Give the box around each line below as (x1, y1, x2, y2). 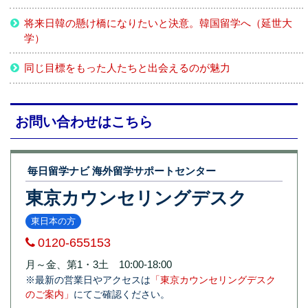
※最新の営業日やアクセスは (25, 274, 151, 285)
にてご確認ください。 (74, 288, 170, 300)
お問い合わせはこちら (15, 113, 153, 129)
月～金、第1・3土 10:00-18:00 (25, 258, 172, 270)
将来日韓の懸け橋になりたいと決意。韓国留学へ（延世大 (24, 16, 292, 29)
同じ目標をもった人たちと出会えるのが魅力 (24, 62, 230, 74)
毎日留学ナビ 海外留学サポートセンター (27, 164, 216, 177)
